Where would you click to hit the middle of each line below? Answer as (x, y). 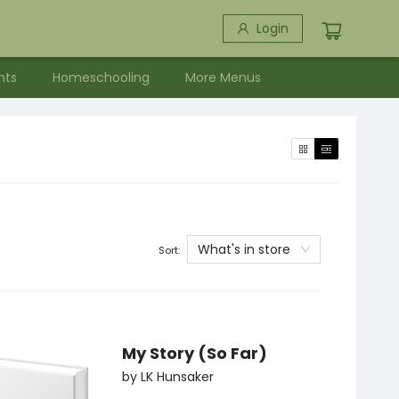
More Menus (223, 77)
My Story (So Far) (195, 354)
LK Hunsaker (177, 377)
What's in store (244, 250)
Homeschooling (101, 77)
